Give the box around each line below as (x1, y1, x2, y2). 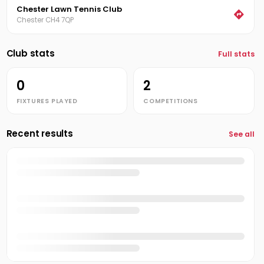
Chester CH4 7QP (16, 15, 74, 25)
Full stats (217, 49, 255, 59)
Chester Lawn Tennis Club (16, 4, 122, 15)
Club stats (6, 47, 55, 60)
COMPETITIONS (143, 97, 198, 105)
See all (228, 129, 255, 139)
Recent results (6, 127, 73, 140)
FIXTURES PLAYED (16, 97, 78, 105)
